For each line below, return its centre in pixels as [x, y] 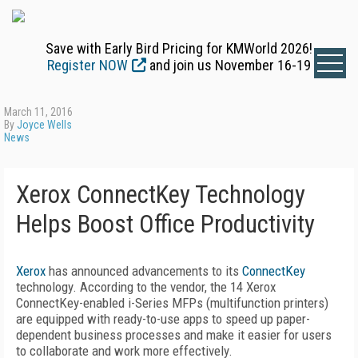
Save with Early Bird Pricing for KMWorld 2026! [179, 48]
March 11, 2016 [38, 112]
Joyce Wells [44, 125]
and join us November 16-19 [229, 65]
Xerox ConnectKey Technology [161, 195]
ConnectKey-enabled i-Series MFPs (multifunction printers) [172, 303]
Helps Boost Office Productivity [165, 224]
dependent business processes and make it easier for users [174, 335]
